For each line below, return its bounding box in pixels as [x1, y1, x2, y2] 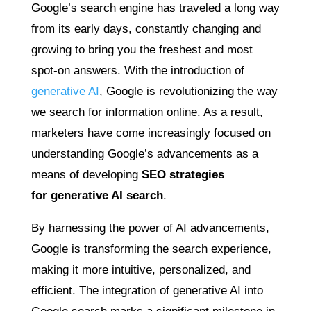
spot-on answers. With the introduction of [31, 64, 244, 77]
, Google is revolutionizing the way [99, 85, 278, 98]
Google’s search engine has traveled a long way [31, 1, 280, 15]
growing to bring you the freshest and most [31, 43, 253, 56]
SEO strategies [141, 168, 224, 181]
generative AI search [50, 189, 163, 202]
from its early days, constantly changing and [31, 22, 261, 35]
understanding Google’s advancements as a [31, 147, 258, 160]
